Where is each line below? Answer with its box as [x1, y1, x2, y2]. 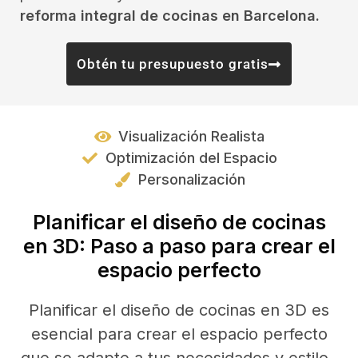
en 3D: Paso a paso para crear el [22, 234, 336, 258]
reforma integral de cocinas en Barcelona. [20, 7, 320, 24]
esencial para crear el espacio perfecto [30, 324, 328, 344]
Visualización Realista [118, 128, 265, 145]
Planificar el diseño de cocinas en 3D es [29, 300, 329, 320]
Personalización [137, 171, 245, 188]
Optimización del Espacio [105, 149, 278, 166]
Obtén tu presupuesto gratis [77, 56, 268, 72]
